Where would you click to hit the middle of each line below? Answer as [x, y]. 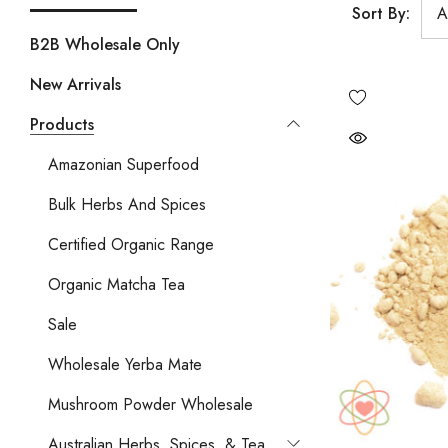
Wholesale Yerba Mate [125, 364]
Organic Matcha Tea [116, 284]
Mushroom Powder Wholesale [150, 404]
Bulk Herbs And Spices [127, 204]
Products [62, 124]
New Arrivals [75, 84]
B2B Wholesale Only [105, 44]
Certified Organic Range [131, 244]
